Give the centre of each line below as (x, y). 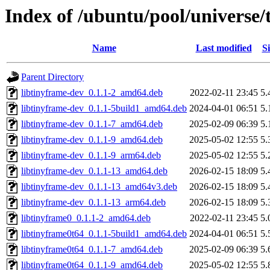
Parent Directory (52, 77)
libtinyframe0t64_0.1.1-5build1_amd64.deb (104, 234)
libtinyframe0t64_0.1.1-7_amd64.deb (92, 250)
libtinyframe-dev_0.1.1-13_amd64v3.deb (99, 187)
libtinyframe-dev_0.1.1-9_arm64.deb (91, 155)
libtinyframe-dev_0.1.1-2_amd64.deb (92, 93)
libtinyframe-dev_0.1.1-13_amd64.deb (94, 171)
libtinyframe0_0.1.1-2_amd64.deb (86, 218)
